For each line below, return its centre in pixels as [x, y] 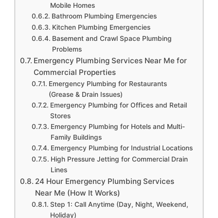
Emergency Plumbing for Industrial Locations [121, 148]
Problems [67, 49]
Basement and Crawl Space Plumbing [112, 38]
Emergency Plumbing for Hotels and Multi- [118, 126]
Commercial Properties [75, 72]
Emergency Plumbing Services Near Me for [110, 60]
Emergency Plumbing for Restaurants [108, 83]
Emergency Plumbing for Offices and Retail [118, 105]
